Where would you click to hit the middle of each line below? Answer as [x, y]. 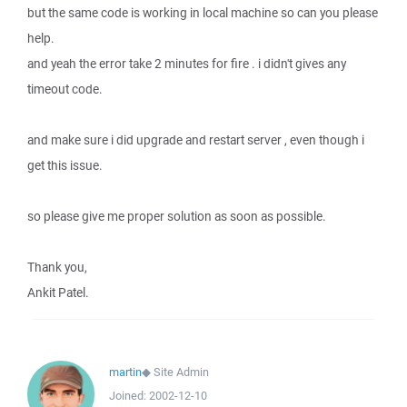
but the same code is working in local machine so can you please [203, 13]
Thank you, [57, 267]
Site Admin [181, 372]
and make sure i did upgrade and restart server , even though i [196, 140]
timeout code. [65, 89]
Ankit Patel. [58, 293]
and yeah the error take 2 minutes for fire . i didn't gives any [187, 64]
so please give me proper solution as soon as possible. [177, 216]
